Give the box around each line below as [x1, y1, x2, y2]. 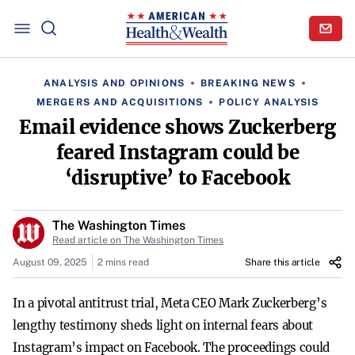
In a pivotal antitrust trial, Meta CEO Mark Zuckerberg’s [13, 296, 327, 311]
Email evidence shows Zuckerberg [19, 115, 336, 139]
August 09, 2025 [13, 257, 87, 268]
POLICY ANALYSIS [219, 97, 319, 108]
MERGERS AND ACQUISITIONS [36, 97, 204, 108]
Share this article [245, 257, 320, 268]
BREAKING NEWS [200, 78, 296, 89]
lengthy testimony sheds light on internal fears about [13, 318, 314, 333]
